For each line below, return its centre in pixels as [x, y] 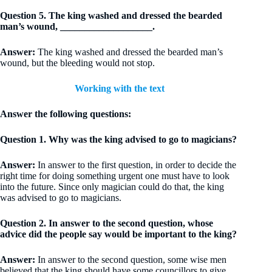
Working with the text [120, 88]
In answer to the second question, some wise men [132, 260]
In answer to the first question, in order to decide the [136, 165]
